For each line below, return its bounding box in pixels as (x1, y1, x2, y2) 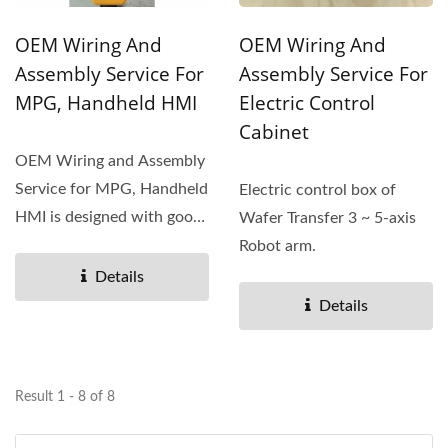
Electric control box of (239, 181, 396, 198)
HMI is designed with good (15, 208, 202, 225)
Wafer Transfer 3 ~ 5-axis (239, 209, 416, 226)
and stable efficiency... (15, 236, 169, 253)
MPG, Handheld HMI (15, 89, 197, 116)
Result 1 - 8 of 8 (15, 389, 115, 404)
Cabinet (239, 118, 309, 145)
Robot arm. (239, 237, 316, 254)
